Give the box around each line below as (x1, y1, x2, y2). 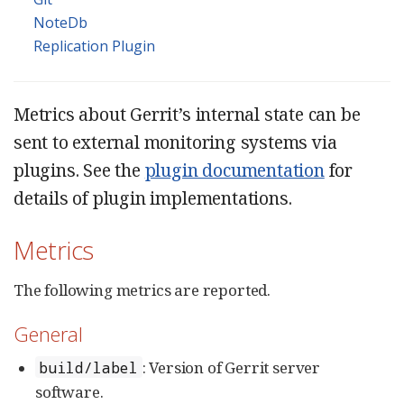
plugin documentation (144, 158, 325, 183)
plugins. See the (14, 158, 145, 183)
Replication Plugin (33, 36, 155, 57)
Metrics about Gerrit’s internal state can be (14, 102, 361, 127)
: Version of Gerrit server (142, 356, 321, 378)
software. (35, 381, 104, 402)
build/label (39, 357, 139, 377)
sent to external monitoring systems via (14, 130, 337, 155)
